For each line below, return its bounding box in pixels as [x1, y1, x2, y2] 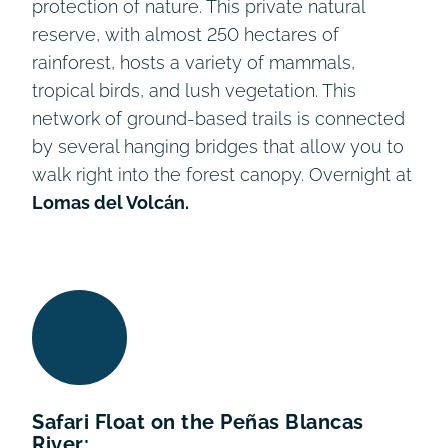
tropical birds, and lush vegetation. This [32, 80, 356, 102]
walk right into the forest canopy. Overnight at [32, 164, 412, 186]
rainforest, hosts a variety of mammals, [32, 52, 355, 74]
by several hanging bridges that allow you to [32, 136, 404, 158]
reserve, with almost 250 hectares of [32, 24, 339, 46]
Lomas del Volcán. [32, 192, 189, 214]
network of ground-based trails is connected [32, 108, 405, 130]
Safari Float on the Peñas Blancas [32, 410, 364, 435]
